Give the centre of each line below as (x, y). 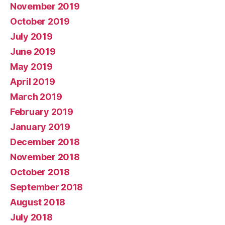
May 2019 (31, 66)
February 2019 (42, 111)
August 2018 (38, 202)
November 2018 (45, 157)
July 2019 (31, 36)
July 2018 (31, 217)
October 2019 (40, 21)
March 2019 (36, 96)
